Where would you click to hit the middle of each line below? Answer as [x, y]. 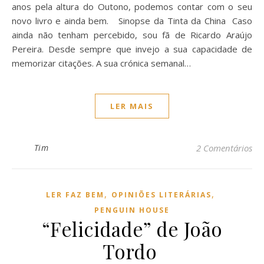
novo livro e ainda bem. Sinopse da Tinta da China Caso [132, 21]
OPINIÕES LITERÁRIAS [161, 195]
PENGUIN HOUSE [132, 210]
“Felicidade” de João [132, 229]
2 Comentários [224, 148]
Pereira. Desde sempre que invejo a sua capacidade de [132, 49]
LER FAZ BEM [75, 195]
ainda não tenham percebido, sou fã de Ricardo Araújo [132, 35]
